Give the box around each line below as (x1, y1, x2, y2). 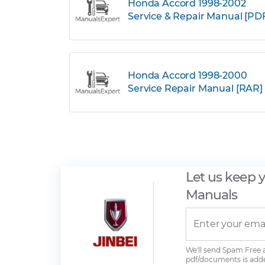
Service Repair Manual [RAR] (128, 83, 263, 94)
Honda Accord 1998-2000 (128, 70, 247, 81)
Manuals (185, 186, 238, 203)
